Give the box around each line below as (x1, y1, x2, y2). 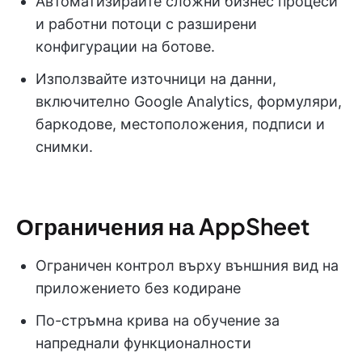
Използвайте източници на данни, (36, 69, 276, 87)
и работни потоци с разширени (36, 15, 257, 32)
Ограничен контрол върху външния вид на (36, 256, 339, 274)
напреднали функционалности (36, 334, 251, 351)
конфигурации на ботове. (36, 37, 215, 55)
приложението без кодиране (36, 279, 241, 297)
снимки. (36, 137, 93, 155)
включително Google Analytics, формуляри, (36, 92, 342, 110)
